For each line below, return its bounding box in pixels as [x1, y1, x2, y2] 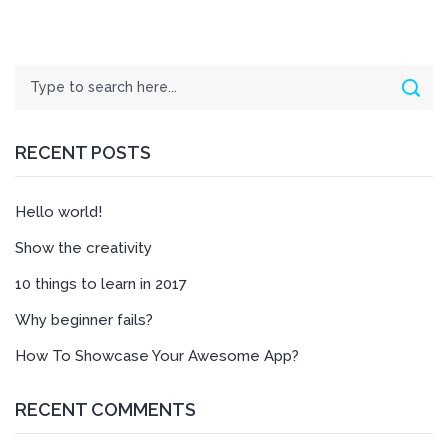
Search [14, 66, 58, 82]
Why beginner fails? [15, 311, 153, 329]
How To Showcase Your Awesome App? [15, 347, 299, 365]
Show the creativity [15, 239, 152, 257]
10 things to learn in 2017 [15, 275, 187, 293]
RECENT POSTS [15, 142, 151, 163]
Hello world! [15, 203, 102, 221]
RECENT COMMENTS [15, 399, 196, 420]
